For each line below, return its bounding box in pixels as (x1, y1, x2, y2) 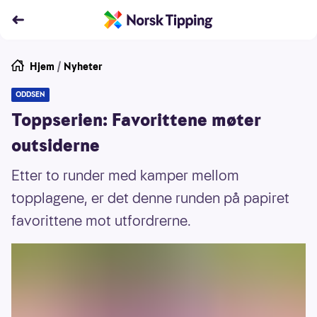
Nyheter (64, 59, 103, 74)
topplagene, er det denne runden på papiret (11, 188, 289, 208)
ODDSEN (16, 89, 45, 100)
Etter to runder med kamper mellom (11, 166, 239, 185)
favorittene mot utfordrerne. (11, 211, 195, 231)
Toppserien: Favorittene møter (11, 108, 261, 132)
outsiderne (11, 134, 100, 158)
